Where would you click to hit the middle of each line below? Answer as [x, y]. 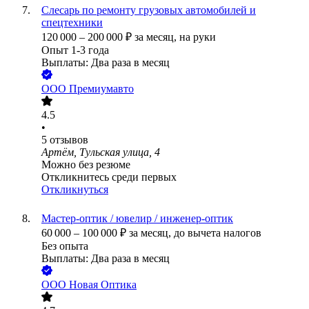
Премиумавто [101, 89]
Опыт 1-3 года [75, 50]
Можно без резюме [86, 165]
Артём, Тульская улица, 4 [101, 152]
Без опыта [65, 246]
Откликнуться [75, 190]
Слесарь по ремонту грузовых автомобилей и [149, 10]
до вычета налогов [218, 233]
